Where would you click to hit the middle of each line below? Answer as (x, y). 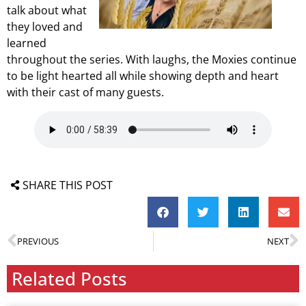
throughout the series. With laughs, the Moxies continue (152, 59)
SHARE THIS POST (67, 185)
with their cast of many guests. (85, 92)
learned (27, 43)
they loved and (45, 27)
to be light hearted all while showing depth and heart (143, 76)
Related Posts (69, 279)
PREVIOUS (38, 241)
